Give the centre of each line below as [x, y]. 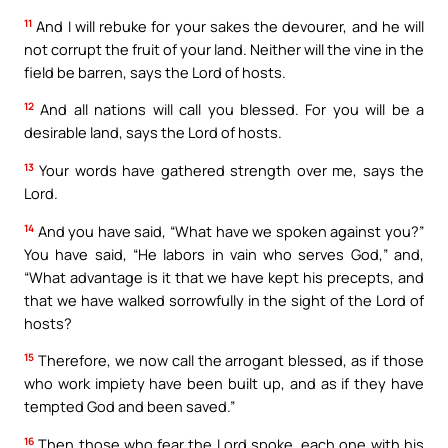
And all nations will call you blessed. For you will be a [229, 109]
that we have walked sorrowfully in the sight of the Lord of [224, 299]
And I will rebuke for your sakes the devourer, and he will [228, 25]
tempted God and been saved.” [129, 406]
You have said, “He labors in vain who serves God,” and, [224, 253]
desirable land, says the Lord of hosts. [153, 132]
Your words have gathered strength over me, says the [229, 170]
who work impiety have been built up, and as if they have [224, 383]
